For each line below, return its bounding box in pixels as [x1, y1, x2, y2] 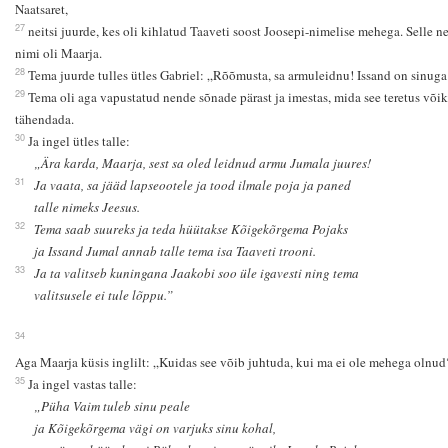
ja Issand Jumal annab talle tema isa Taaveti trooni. [34, 242, 317, 261]
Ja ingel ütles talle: [27, 132, 134, 151]
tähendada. [14, 110, 74, 129]
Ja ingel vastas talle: [27, 375, 141, 394]
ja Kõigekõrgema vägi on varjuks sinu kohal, [34, 419, 277, 438]
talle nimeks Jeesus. [34, 198, 141, 217]
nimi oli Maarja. [14, 44, 102, 63]
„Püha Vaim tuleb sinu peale [34, 397, 191, 416]
